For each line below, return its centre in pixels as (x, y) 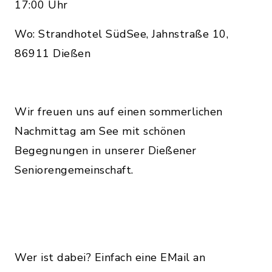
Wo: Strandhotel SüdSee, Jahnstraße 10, (121, 34)
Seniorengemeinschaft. (74, 170)
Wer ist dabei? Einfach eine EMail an (110, 258)
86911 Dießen (53, 54)
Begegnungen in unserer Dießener (106, 151)
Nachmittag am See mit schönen (100, 131)
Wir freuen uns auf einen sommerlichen (119, 112)
